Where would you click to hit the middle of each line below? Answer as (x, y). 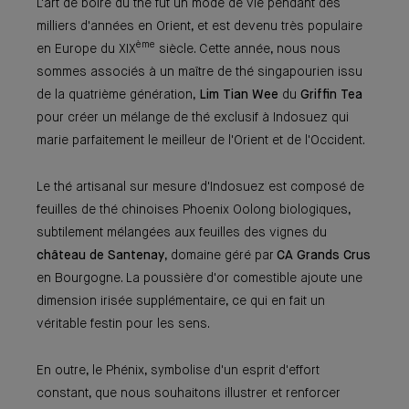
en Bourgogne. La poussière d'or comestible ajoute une (199, 278)
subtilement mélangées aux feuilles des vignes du (182, 232)
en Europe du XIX (86, 49)
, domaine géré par (220, 255)
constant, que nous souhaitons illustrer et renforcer (189, 393)
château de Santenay (100, 255)
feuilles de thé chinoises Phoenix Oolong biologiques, (194, 210)
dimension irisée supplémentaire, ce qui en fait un (181, 301)
